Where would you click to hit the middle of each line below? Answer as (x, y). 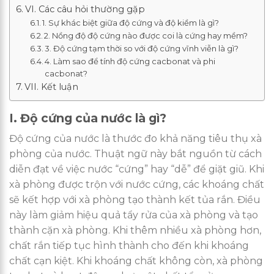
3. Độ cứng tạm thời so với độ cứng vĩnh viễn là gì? (142, 48)
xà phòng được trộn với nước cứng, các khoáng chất (137, 185)
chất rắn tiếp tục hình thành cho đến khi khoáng (129, 246)
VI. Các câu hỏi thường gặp (85, 9)
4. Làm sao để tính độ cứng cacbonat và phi (130, 61)
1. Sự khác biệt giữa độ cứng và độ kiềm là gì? (131, 22)
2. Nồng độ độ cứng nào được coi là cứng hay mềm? (146, 35)
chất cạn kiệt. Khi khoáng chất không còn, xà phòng (136, 261)
